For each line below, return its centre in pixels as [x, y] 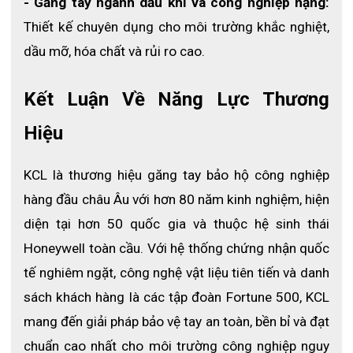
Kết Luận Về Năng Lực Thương [176, 100]
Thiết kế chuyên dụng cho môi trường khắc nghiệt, [176, 27]
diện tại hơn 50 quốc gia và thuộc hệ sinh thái [176, 224]
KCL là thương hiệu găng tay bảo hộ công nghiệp [176, 175]
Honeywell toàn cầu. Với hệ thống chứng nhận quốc [176, 249]
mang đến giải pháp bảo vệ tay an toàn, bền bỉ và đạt [176, 322]
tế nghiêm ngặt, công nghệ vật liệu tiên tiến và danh [176, 273]
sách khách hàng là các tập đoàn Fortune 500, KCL [176, 297]
